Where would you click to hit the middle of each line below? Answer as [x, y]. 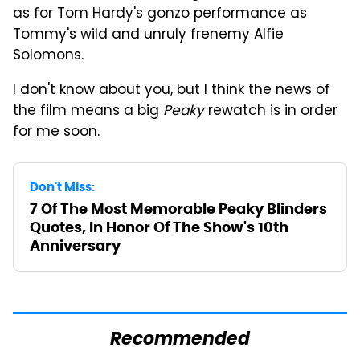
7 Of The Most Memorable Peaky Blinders [178, 208]
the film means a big [88, 111]
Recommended [180, 340]
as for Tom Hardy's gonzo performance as [160, 14]
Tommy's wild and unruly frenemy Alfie [148, 35]
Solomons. [48, 56]
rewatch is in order [271, 111]
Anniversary [75, 245]
